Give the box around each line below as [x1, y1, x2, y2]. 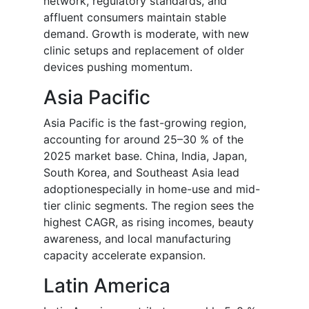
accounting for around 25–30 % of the [43, 132, 243, 147]
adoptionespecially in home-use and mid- [43, 182, 260, 197]
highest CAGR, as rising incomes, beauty [43, 215, 254, 230]
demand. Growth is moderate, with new [43, 27, 249, 41]
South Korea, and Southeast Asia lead [43, 166, 239, 180]
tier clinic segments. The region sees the [43, 199, 254, 213]
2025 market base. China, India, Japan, [43, 149, 247, 163]
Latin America [43, 274, 170, 298]
